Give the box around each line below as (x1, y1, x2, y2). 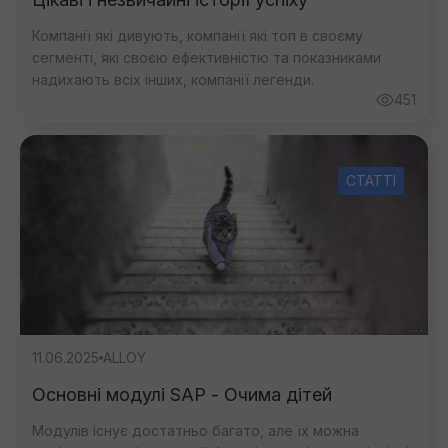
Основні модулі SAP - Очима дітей (32, 384, 332, 405)
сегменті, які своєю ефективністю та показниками (32, 49, 381, 66)
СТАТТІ (346, 172, 396, 189)
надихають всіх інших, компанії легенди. (32, 71, 314, 88)
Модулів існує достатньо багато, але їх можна (32, 422, 359, 439)
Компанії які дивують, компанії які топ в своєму (32, 27, 363, 44)
